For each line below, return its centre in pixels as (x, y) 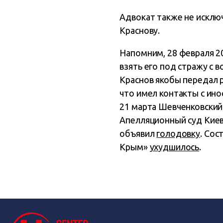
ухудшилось (174, 147)
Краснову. (141, 30)
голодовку (178, 133)
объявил (138, 133)
